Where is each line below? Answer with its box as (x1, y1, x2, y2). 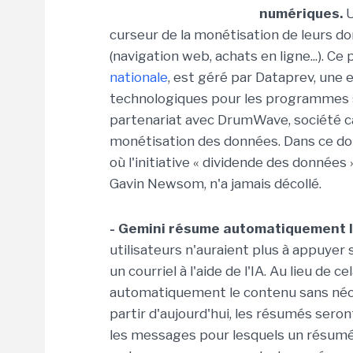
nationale (110, 69, 168, 85)
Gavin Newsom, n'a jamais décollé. (110, 176, 321, 191)
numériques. (259, 6, 343, 21)
